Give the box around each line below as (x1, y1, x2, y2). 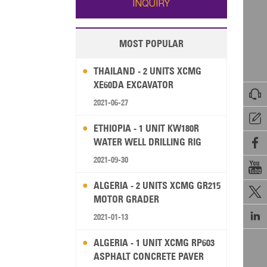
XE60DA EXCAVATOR (93, 79, 173, 91)
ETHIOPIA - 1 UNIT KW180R (93, 122, 199, 135)
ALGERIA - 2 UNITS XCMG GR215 (93, 179, 221, 192)
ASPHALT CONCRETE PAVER (93, 250, 204, 263)
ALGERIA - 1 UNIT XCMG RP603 (93, 237, 215, 249)
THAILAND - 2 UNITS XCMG (93, 65, 201, 77)
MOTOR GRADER (93, 193, 159, 206)
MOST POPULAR (119, 38, 184, 50)
